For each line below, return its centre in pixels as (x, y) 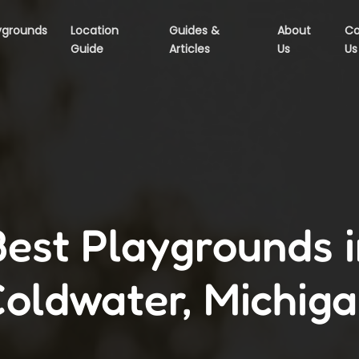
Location (95, 30)
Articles (190, 49)
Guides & (195, 30)
